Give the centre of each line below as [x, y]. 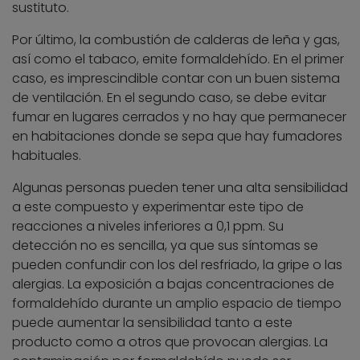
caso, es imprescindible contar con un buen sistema [176, 79]
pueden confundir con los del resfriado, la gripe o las [177, 265]
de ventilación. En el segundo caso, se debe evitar [169, 98]
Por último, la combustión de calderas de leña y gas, [176, 40]
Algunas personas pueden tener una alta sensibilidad [180, 188]
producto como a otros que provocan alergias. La [170, 342]
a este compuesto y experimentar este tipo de [158, 207]
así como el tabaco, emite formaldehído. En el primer [178, 59]
